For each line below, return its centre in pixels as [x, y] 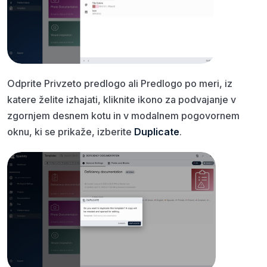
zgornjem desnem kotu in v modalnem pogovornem [123, 116]
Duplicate [157, 132]
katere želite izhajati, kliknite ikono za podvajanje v [122, 100]
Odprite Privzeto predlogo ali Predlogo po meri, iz [120, 84]
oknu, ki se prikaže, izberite [71, 132]
